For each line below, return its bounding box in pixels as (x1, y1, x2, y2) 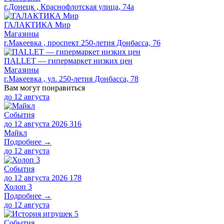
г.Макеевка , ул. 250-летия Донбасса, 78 (4, 74, 138, 83)
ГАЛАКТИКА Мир (4, 20, 70, 29)
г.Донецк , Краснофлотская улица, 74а (4, 2, 134, 11)
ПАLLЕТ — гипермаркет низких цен (4, 56, 132, 65)
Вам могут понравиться (4, 83, 85, 92)
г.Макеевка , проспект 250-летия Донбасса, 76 (4, 38, 160, 47)
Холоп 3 (4, 182, 32, 191)
